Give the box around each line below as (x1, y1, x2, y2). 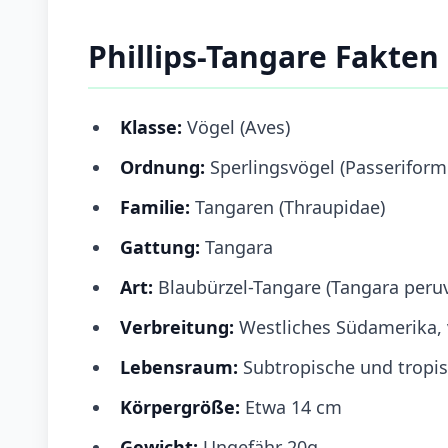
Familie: (120, 194, 190, 219)
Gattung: (120, 234, 205, 259)
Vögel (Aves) (182, 114, 290, 139)
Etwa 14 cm (240, 394, 342, 419)
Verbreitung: (120, 314, 239, 339)
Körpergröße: (120, 394, 240, 419)
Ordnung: (120, 154, 210, 179)
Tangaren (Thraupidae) (190, 194, 385, 219)
